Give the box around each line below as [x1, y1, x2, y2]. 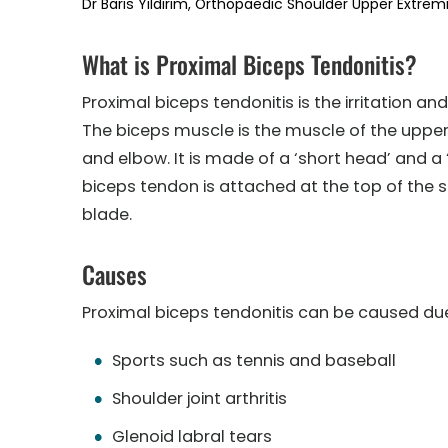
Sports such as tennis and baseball [112, 349, 396, 372]
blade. [82, 203, 132, 226]
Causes [82, 256, 147, 292]
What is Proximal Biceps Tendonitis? [82, 46, 417, 82]
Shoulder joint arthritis [112, 387, 287, 410]
